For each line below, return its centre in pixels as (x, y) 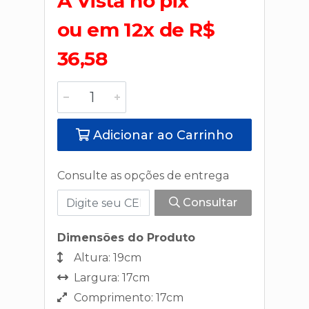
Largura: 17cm (110, 278)
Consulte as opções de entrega (143, 176)
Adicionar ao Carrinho (161, 135)
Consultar (209, 202)
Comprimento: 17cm (127, 298)
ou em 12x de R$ (136, 30)
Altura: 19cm (106, 258)
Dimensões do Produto (126, 238)
